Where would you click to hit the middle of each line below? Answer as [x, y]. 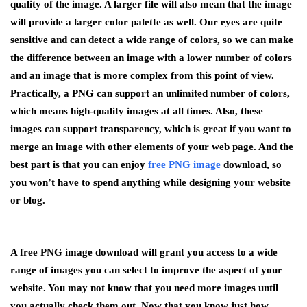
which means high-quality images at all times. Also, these [137, 111]
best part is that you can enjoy [79, 164]
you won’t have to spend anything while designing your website [150, 182]
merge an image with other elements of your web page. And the [152, 147]
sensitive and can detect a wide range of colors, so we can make [152, 40]
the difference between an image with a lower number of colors [151, 58]
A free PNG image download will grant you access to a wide [144, 252]
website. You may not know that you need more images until [144, 288]
